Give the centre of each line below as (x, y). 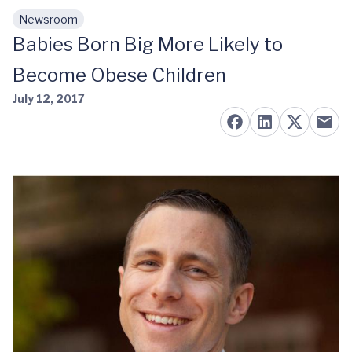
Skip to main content (87, 27)
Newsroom (48, 19)
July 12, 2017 (49, 99)
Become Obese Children (119, 75)
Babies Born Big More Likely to (148, 44)
